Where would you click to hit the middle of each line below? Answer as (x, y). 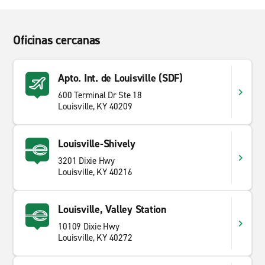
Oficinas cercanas (57, 40)
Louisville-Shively (97, 144)
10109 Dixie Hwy (89, 227)
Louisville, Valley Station (112, 209)
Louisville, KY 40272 (95, 238)
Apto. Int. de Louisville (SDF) (120, 78)
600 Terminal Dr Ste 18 (100, 95)
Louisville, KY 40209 (95, 106)
